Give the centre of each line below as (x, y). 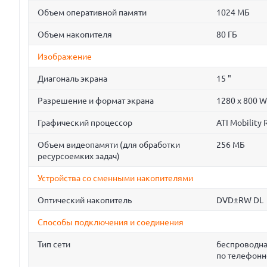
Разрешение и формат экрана (96, 101)
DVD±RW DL (240, 201)
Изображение (65, 57)
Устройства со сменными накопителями (115, 178)
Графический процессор (85, 123)
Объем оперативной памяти (92, 13)
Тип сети (54, 245)
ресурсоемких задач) (79, 156)
